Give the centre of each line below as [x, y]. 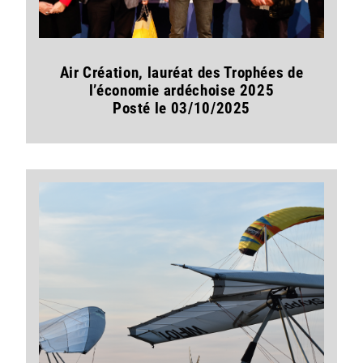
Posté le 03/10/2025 [181, 109]
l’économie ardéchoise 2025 [181, 91]
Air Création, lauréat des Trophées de [181, 73]
